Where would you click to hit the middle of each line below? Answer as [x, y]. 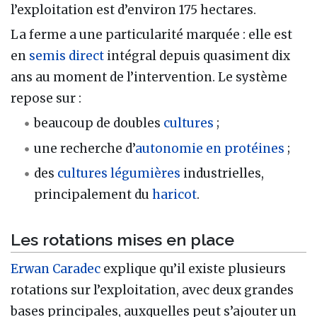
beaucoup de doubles [99, 123]
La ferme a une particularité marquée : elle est [151, 35]
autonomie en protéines [210, 148]
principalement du [93, 194]
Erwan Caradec [56, 269]
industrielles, [223, 173]
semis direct [67, 56]
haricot [175, 194]
